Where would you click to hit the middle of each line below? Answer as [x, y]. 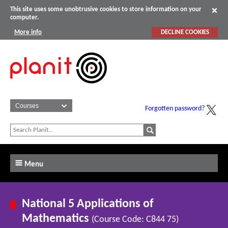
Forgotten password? [175, 109]
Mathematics [57, 219]
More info [28, 32]
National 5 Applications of [88, 204]
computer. [24, 18]
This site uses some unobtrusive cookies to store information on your [106, 10]
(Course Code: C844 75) [135, 220]
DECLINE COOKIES [185, 32]
